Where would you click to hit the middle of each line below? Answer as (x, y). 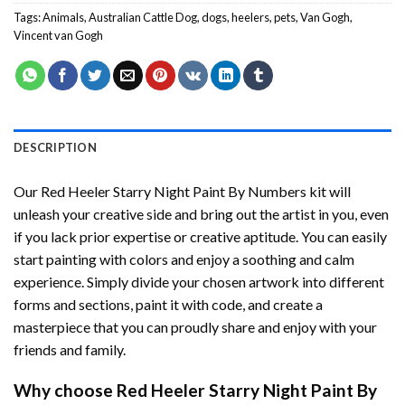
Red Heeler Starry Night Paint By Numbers (174, 191)
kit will (329, 191)
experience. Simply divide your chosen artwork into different (199, 281)
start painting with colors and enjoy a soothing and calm (184, 259)
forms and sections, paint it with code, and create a (168, 304)
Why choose (65, 390)
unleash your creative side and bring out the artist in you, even (201, 213)
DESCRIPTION (55, 147)
